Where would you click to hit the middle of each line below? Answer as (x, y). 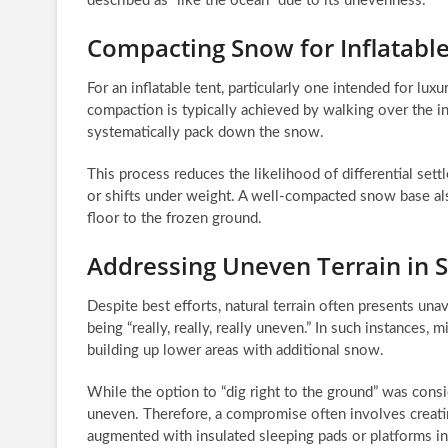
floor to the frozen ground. (174, 218)
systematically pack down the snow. (205, 132)
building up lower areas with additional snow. (235, 350)
